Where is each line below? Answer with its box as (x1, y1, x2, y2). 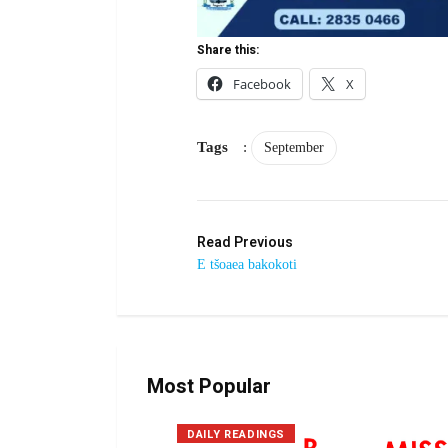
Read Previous (197, 231, 293, 253)
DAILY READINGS (187, 425, 285, 443)
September (264, 139, 324, 155)
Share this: (197, 40, 259, 59)
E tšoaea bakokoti (197, 256, 297, 272)
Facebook (233, 74, 291, 93)
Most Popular (147, 371, 271, 401)
